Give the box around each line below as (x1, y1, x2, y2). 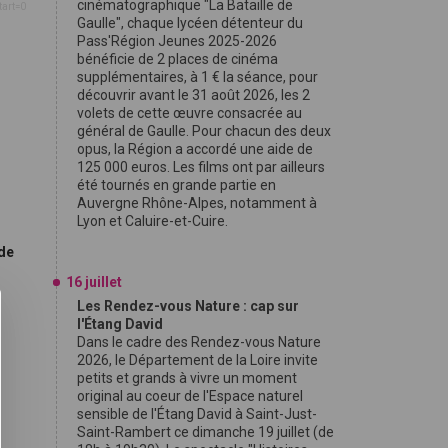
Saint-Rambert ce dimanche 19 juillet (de (77, 424, 334, 440)
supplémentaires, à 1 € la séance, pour (77, 69, 318, 85)
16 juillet (66, 274, 122, 290)
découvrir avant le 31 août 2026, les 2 (77, 87, 310, 103)
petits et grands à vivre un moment (77, 370, 297, 386)
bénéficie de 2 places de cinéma (77, 51, 278, 67)
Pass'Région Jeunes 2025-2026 (77, 33, 277, 49)
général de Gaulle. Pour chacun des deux (77, 123, 331, 139)
